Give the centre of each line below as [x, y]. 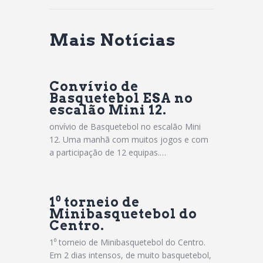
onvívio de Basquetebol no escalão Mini [125, 127]
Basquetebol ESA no [121, 98]
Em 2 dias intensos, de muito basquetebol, [130, 255]
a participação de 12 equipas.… [108, 153]
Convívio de [94, 87]
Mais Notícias [112, 40]
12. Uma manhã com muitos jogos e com [129, 140]
